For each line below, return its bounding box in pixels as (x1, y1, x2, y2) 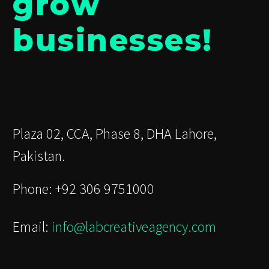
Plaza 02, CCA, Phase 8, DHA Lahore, (13, 124, 217, 144)
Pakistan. (13, 147, 68, 166)
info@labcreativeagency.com (52, 217, 216, 237)
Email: (13, 217, 52, 237)
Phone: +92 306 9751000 (13, 179, 154, 198)
